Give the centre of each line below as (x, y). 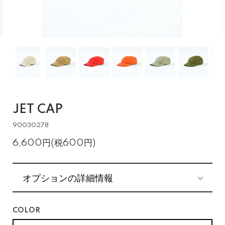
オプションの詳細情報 (68, 177)
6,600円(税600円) (54, 143)
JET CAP (38, 110)
